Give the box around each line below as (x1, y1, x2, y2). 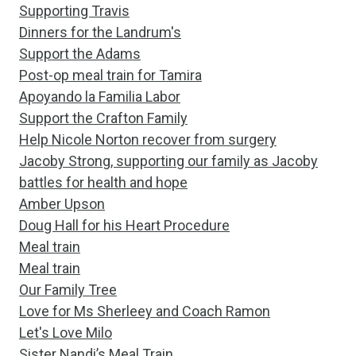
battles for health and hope (19, 174, 188, 191)
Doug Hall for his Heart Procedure (19, 217, 230, 234)
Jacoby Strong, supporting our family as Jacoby (19, 153, 318, 169)
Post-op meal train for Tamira (19, 67, 202, 83)
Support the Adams (19, 45, 141, 62)
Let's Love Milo (19, 324, 112, 341)
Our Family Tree (19, 281, 117, 298)
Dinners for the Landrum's (19, 24, 181, 41)
